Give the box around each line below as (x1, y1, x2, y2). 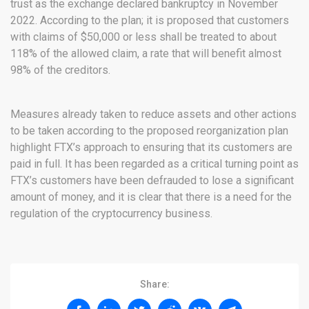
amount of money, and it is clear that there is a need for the (10, 190, 292, 204)
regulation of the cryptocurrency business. (10, 207, 212, 221)
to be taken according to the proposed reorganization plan (10, 124, 288, 138)
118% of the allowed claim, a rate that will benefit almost (10, 47, 281, 61)
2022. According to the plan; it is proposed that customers (10, 14, 289, 28)
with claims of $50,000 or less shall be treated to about (10, 30, 277, 44)
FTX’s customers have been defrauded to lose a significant (10, 174, 294, 188)
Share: (139, 279, 170, 290)
